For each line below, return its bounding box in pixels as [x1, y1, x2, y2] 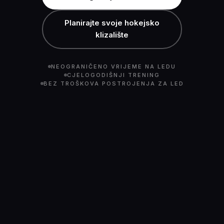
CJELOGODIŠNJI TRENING [67, 71, 160, 78]
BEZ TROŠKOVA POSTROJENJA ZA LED [43, 79, 184, 87]
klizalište [95, 30, 128, 40]
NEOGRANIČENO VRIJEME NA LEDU [51, 62, 176, 70]
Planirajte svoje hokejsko [64, 18, 159, 28]
